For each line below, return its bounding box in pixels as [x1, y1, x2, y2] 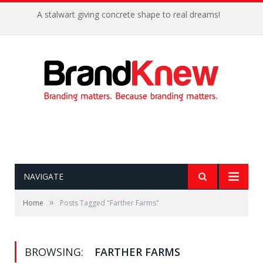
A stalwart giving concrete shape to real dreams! [37, 9, 220, 21]
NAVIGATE [23, 171, 63, 182]
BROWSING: [25, 245, 86, 259]
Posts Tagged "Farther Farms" [60, 198, 159, 208]
